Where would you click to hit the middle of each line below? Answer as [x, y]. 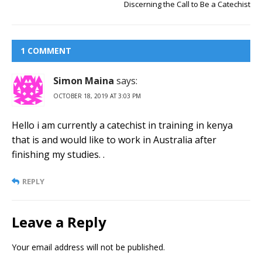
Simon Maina [84, 81]
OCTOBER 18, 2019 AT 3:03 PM [97, 96]
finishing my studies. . [58, 155]
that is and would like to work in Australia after [114, 140]
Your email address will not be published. [88, 247]
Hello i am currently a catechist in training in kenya [122, 125]
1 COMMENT [46, 51]
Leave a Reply [59, 222]
